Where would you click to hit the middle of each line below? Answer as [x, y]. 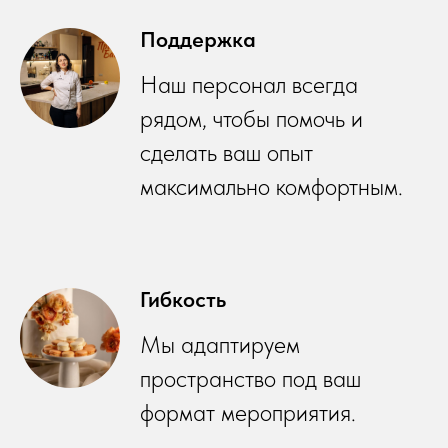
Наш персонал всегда [249, 84]
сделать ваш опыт [226, 152]
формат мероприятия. [248, 412]
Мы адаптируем [220, 344]
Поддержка [198, 38]
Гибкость [183, 298]
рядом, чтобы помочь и [251, 118]
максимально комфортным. [271, 186]
